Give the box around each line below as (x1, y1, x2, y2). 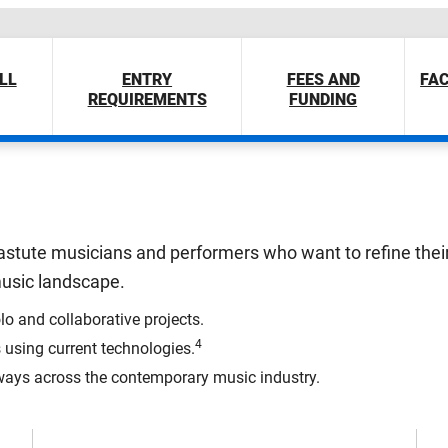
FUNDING (289, 90, 358, 109)
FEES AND (286, 70, 360, 89)
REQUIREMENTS (87, 90, 207, 109)
